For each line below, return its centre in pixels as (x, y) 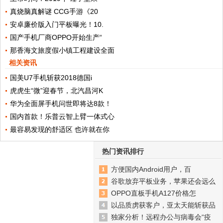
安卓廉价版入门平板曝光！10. (56, 24)
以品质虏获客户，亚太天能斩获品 (163, 205)
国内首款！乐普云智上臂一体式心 (62, 116)
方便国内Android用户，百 (151, 169)
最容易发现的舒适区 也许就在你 (59, 129)
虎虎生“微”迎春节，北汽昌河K (56, 91)
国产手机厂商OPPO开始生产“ (56, 37)
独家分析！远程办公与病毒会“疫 (161, 217)
